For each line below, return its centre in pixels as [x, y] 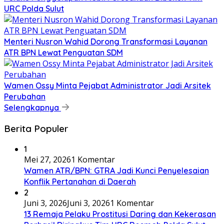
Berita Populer [36, 128]
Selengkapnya [32, 107]
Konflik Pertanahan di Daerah [80, 182]
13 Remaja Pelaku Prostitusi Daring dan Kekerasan [120, 214]
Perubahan [25, 96]
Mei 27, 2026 [47, 160]
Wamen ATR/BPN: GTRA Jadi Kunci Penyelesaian [116, 171]
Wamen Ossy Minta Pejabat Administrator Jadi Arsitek [107, 85]
